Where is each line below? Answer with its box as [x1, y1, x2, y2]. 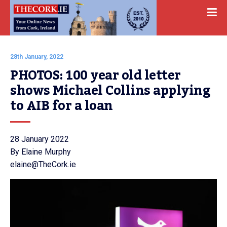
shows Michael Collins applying [10, 78, 210, 103]
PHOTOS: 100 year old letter [10, 63, 181, 88]
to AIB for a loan [10, 93, 113, 119]
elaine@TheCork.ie [10, 160, 76, 169]
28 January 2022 [10, 134, 69, 144]
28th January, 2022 [10, 53, 63, 60]
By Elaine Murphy [10, 147, 71, 157]
